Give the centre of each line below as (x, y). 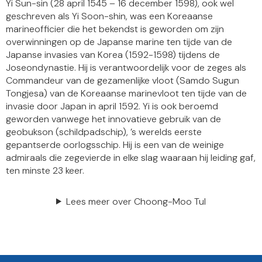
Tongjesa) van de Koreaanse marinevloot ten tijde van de (126, 93)
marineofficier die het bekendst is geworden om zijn (115, 29)
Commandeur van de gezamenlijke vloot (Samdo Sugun (123, 80)
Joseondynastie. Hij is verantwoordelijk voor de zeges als (126, 67)
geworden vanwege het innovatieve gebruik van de (113, 119)
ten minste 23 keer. (45, 170)
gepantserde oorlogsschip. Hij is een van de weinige (115, 144)
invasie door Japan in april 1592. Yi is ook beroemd (112, 106)
